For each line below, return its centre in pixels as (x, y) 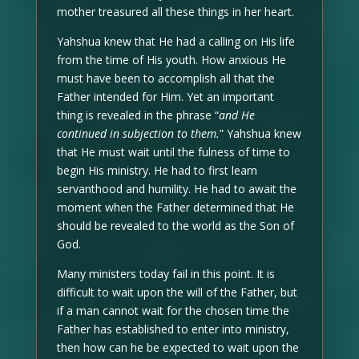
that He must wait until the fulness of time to (173, 151)
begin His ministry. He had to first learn (157, 170)
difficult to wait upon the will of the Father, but (177, 292)
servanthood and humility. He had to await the (176, 188)
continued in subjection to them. (138, 133)
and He (236, 115)
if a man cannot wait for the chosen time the (173, 310)
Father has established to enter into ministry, (173, 329)
